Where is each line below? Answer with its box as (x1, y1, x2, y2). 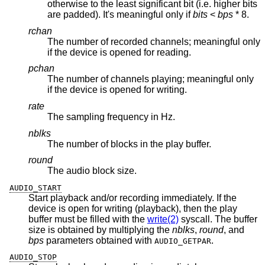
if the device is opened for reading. (109, 47, 191, 57)
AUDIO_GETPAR (154, 236, 211, 245)
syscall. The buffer (179, 214, 257, 224)
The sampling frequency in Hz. (47, 111, 175, 122)
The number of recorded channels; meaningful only (47, 36, 260, 47)
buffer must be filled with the (28, 214, 147, 224)
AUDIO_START (9, 183, 62, 192)
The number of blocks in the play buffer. (47, 138, 211, 149)
